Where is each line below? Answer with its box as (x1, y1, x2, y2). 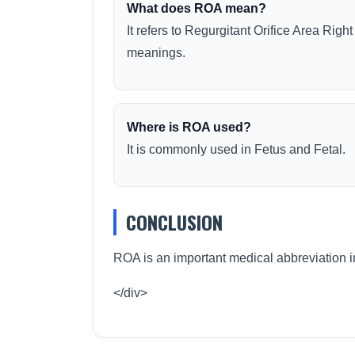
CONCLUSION (126, 208, 223, 236)
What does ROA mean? (127, 2, 266, 15)
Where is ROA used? (127, 120, 251, 134)
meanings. (127, 46, 185, 59)
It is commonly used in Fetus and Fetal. (127, 143, 345, 156)
